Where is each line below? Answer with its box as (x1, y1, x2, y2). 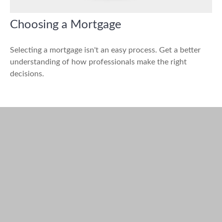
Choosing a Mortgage (10, 19, 121, 31)
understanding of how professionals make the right (10, 58, 187, 66)
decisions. (10, 70, 44, 78)
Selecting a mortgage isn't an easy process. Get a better (10, 46, 201, 55)
